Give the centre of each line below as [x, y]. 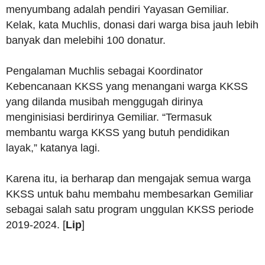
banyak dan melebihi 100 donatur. [86, 41]
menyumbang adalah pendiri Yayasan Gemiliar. [117, 10]
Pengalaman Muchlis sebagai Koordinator [104, 71]
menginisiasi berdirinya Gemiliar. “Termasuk [109, 117]
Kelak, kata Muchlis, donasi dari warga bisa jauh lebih [132, 25]
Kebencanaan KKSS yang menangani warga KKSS [127, 87]
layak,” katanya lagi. [53, 148]
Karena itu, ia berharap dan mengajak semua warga [128, 179]
